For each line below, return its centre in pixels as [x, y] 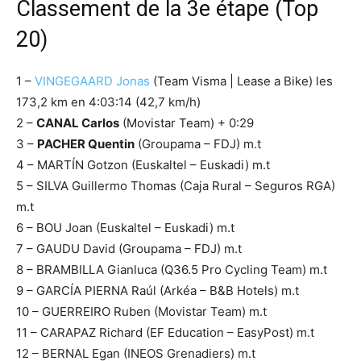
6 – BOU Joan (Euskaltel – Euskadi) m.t [125, 227]
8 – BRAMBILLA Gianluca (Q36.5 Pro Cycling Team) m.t [172, 269]
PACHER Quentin [86, 143]
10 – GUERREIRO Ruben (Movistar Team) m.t [141, 311]
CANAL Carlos [78, 122]
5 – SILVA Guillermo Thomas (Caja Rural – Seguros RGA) [176, 185]
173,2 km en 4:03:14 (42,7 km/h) [108, 102]
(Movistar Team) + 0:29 [187, 122]
